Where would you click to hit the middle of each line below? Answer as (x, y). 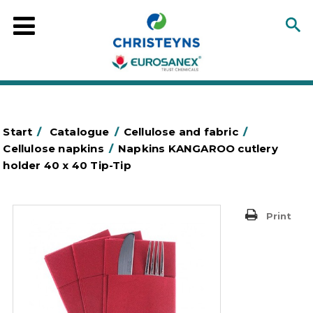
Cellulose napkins (53, 148)
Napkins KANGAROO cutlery (198, 148)
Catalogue (79, 132)
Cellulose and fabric (181, 132)
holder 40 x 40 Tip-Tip (67, 165)
